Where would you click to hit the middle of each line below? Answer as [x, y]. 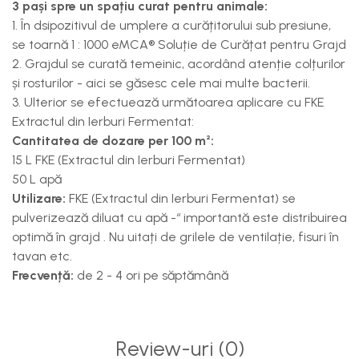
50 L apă [38, 179]
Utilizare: [39, 198]
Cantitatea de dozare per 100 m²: [115, 141]
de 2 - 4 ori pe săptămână [154, 275]
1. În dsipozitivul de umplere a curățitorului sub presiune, [171, 25]
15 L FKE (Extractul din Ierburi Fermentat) [130, 160]
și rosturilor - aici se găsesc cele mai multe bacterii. [163, 83]
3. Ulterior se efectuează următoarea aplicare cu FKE [168, 102]
